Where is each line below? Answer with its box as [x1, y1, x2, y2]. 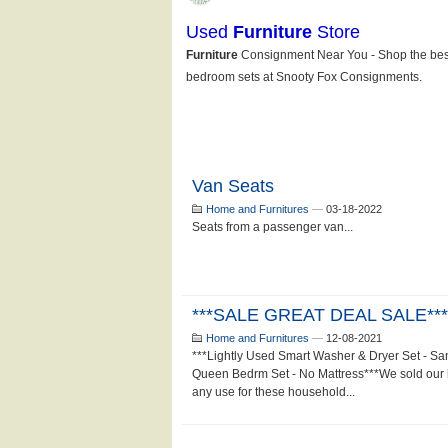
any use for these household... [192, 385, 355, 399]
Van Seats [192, 176, 274, 196]
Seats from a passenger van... [192, 220, 353, 234]
